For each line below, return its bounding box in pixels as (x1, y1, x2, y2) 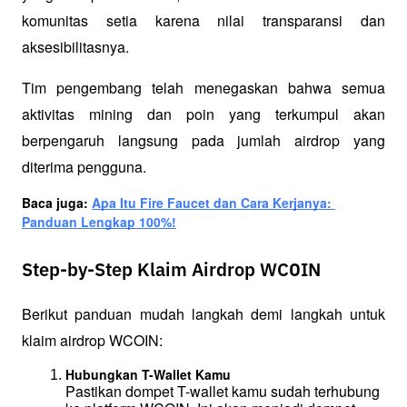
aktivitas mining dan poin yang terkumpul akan (22, 103, 385, 124)
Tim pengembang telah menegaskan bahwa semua (22, 76, 385, 98)
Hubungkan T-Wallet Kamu (65, 365, 231, 384)
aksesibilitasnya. (22, 35, 129, 57)
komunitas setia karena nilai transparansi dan (22, 9, 385, 31)
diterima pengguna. (22, 155, 146, 177)
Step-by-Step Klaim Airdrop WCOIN (22, 262, 321, 281)
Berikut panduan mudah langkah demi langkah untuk (22, 303, 385, 325)
